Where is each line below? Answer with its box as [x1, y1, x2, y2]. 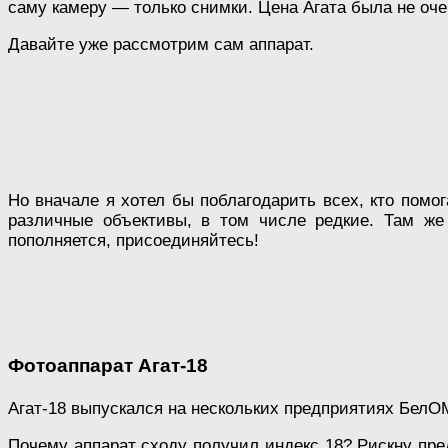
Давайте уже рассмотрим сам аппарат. [8, 34, 314, 54]
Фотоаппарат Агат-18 [8, 354, 208, 376]
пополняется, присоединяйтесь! [8, 230, 259, 250]
